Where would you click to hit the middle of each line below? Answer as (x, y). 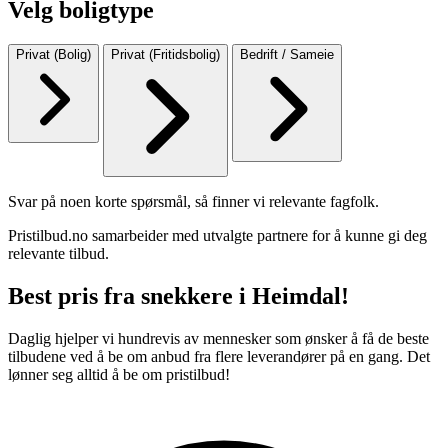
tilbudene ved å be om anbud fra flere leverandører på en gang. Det (219, 356)
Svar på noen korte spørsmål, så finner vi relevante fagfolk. (193, 201)
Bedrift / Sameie (287, 54)
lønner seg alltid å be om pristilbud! (119, 374)
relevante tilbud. (58, 253)
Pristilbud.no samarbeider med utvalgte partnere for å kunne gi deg (217, 235)
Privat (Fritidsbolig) (165, 54)
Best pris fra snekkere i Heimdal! (178, 295)
